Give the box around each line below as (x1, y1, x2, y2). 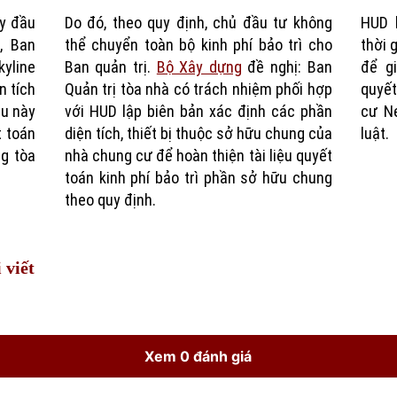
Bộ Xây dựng (156, 58, 242, 77)
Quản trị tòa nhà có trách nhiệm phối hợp (64, 80, 332, 99)
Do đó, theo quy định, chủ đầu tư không (64, 13, 332, 33)
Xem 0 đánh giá (144, 346, 253, 365)
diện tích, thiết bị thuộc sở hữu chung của (64, 124, 332, 144)
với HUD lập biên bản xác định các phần (64, 102, 332, 121)
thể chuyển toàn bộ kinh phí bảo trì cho (64, 35, 332, 55)
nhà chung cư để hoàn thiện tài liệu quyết (64, 146, 332, 166)
